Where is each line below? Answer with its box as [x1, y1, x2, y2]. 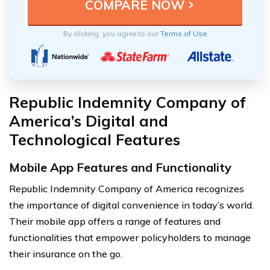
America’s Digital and [9, 111, 168, 130]
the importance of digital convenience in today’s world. [9, 198, 254, 211]
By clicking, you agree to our [63, 28, 160, 38]
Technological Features [9, 130, 180, 149]
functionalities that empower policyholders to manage [9, 231, 251, 243]
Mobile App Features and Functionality [9, 159, 231, 175]
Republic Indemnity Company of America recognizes [9, 182, 244, 195]
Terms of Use [160, 28, 207, 38]
